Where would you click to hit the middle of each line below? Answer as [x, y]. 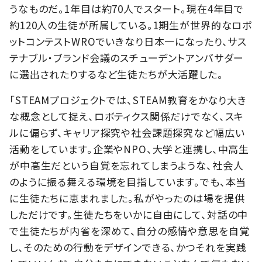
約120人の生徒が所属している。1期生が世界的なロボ [131, 25]
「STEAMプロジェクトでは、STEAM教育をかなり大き [128, 99]
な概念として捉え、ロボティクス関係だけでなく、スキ [127, 116]
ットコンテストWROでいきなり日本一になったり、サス [128, 41]
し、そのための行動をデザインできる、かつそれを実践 [128, 247]
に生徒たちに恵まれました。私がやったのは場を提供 [127, 198]
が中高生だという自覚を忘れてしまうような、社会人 [127, 165]
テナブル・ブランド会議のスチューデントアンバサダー [127, 57]
